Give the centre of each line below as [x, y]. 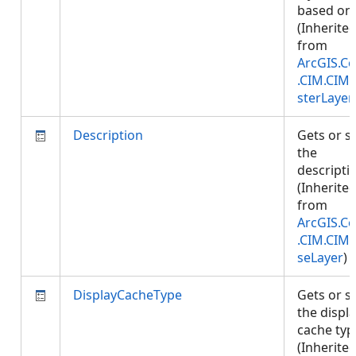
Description [108, 135]
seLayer [320, 257]
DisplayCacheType [128, 295]
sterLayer [325, 98]
